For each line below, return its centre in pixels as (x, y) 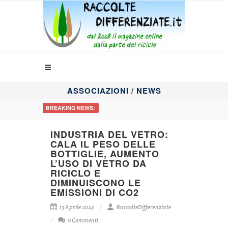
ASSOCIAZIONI (99, 91)
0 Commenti (82, 220)
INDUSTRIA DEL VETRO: (109, 134)
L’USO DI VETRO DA (98, 163)
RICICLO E (76, 173)
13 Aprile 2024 (76, 207)
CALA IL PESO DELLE (103, 144)
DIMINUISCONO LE (96, 183)
